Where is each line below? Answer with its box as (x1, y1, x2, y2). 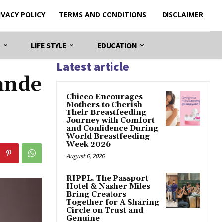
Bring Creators (66, 189, 126, 199)
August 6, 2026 (66, 151, 104, 160)
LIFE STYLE (31, 40, 66, 50)
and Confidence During (66, 123, 158, 133)
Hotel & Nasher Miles (66, 181, 150, 191)
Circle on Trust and (66, 205, 143, 215)
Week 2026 (66, 139, 111, 149)
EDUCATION (97, 40, 137, 50)
